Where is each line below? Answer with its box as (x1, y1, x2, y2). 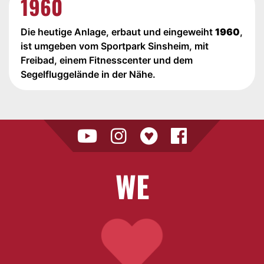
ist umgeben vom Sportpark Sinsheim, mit (21, 40, 209, 52)
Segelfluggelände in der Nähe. (21, 68, 156, 80)
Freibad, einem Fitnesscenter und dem (21, 54, 193, 66)
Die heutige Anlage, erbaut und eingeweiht (21, 26, 215, 38)
